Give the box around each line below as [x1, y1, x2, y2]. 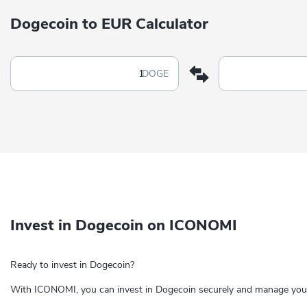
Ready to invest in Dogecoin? [10, 258, 134, 271]
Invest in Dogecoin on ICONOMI [10, 215, 237, 236]
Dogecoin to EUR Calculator [10, 14, 208, 34]
